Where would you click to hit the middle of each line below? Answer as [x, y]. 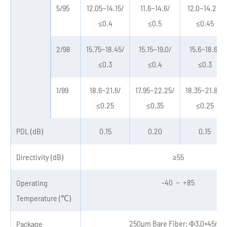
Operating [32, 183]
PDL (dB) [30, 131]
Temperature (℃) [44, 198]
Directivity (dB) [40, 157]
